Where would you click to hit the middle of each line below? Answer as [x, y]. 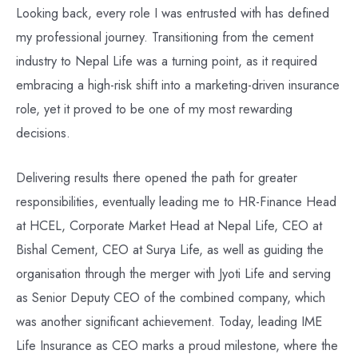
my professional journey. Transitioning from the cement [165, 37]
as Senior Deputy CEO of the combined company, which [171, 298]
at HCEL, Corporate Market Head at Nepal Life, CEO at [169, 226]
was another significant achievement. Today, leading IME [169, 322]
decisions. [43, 133]
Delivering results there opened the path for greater [157, 178]
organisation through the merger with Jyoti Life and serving [173, 274]
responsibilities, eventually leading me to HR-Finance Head [176, 202]
